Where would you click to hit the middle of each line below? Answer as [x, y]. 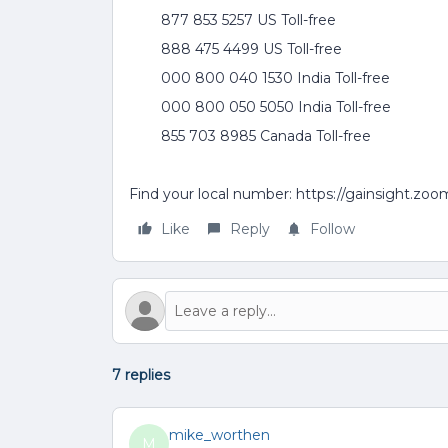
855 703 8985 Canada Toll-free [250, 136]
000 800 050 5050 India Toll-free [260, 107]
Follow [332, 229]
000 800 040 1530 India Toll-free [259, 78]
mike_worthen [219, 434]
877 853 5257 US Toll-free [232, 20]
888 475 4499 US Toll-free [235, 49]
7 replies [141, 375]
